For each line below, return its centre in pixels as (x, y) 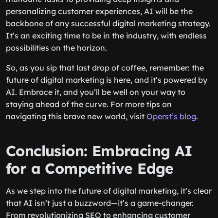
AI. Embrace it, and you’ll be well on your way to (96, 92)
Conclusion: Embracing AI (99, 151)
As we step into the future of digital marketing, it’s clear (109, 191)
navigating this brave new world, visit (76, 116)
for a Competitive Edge (90, 168)
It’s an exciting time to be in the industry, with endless (106, 36)
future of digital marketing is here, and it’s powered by (107, 80)
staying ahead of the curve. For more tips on (89, 104)
